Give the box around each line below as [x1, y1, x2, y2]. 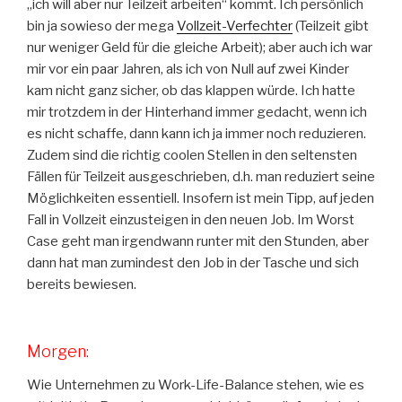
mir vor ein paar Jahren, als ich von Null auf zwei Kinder [27, 61, 349, 78]
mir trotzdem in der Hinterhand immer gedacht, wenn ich [27, 104, 367, 121]
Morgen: [27, 341, 92, 361]
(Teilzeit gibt [293, 18, 369, 35]
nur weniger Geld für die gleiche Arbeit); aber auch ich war [27, 39, 372, 57]
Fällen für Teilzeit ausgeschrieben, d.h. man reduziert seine [27, 169, 375, 186]
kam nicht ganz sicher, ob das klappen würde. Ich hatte [27, 83, 355, 100]
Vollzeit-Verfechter [177, 18, 293, 35]
